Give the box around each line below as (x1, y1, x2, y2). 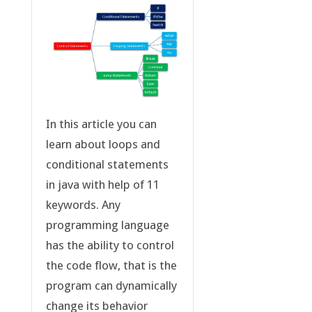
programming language (45, 218, 169, 233)
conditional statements (45, 157, 169, 172)
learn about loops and (45, 137, 160, 152)
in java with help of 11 (45, 178, 159, 192)
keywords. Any (45, 198, 120, 212)
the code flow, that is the (45, 258, 177, 273)
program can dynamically (45, 279, 177, 293)
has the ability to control (45, 238, 174, 253)
